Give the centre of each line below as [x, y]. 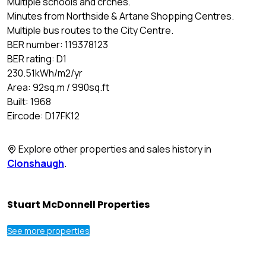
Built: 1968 [29, 102]
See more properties [48, 230]
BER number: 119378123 [58, 45]
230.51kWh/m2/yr [45, 73]
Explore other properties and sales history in [114, 149]
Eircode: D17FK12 [43, 116]
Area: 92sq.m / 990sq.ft [58, 88]
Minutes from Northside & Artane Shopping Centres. [121, 16]
